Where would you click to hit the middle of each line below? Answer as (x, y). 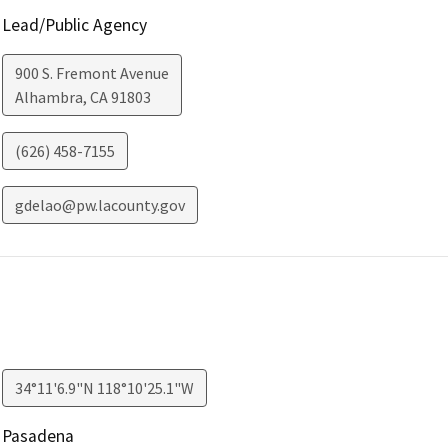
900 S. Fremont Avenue (91, 73)
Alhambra (48, 97)
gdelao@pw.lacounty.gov (99, 205)
